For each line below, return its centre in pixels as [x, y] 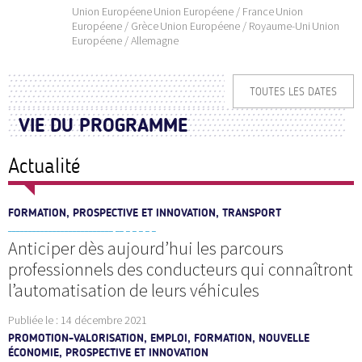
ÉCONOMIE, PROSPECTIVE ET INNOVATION [108, 352]
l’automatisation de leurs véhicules [134, 290]
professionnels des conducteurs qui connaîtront [181, 269]
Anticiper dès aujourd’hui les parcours [146, 248]
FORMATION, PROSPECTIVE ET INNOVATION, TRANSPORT [145, 213]
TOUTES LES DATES [294, 91]
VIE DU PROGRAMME [103, 124]
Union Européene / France [214, 11]
